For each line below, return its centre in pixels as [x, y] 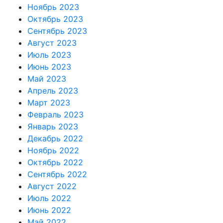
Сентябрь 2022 [57, 174]
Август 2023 [52, 43]
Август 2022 [52, 186]
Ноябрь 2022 [53, 151]
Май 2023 [47, 79]
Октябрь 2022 [55, 163]
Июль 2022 [49, 198]
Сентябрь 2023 [57, 31]
